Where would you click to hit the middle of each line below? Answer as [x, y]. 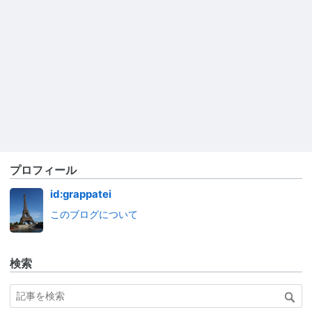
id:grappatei [81, 194]
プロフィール [43, 170]
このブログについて [94, 214]
